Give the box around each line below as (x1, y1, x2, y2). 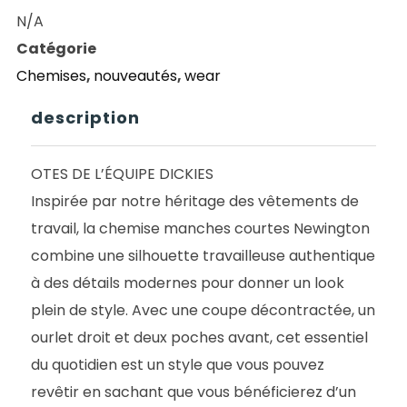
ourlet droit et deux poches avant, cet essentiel (31, 326, 369, 348)
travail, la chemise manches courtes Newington (31, 217, 371, 239)
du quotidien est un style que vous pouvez (31, 353, 325, 375)
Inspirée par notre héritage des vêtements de (31, 190, 360, 212)
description (31, 105, 141, 129)
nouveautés (93, 65, 177, 86)
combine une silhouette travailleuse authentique (31, 244, 376, 266)
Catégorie (15, 37, 96, 59)
